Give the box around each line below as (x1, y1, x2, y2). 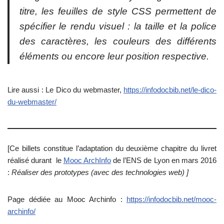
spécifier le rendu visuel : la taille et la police (19, 21, 216, 32)
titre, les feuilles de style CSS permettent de (19, 6, 216, 17)
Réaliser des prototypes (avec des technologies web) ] (11, 168, 188, 177)
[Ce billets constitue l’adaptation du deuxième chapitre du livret (7, 144, 216, 153)
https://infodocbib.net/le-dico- (123, 85, 216, 94)
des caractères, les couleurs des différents (19, 36, 216, 47)
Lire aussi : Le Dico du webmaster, (7, 85, 123, 94)
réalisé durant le (7, 156, 63, 165)
